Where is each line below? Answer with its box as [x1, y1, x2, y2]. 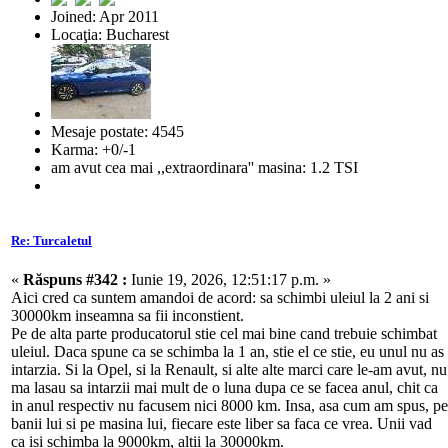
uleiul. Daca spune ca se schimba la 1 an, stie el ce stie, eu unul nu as [11, 343, 444, 360]
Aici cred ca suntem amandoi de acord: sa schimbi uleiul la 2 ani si [11, 289, 429, 306]
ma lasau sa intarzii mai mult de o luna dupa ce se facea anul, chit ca [11, 379, 438, 396]
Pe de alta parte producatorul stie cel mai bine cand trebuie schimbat [11, 325, 437, 342]
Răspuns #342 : [23, 271, 127, 288]
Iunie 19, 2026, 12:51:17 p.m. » [127, 271, 331, 288]
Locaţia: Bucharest [51, 25, 169, 43]
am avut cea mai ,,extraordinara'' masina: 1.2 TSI [51, 158, 358, 176]
